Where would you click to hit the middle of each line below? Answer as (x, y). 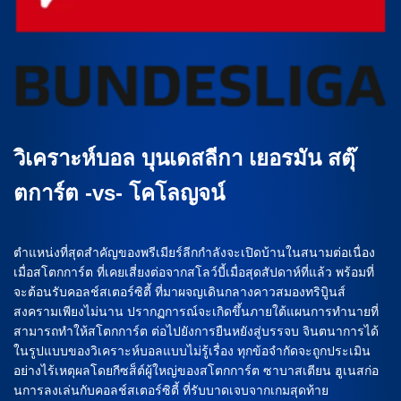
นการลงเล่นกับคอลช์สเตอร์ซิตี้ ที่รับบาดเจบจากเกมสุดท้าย (171, 390)
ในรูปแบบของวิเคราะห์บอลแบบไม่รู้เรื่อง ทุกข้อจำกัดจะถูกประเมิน (192, 351)
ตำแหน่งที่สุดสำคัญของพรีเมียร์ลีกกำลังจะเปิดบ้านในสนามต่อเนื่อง (194, 252)
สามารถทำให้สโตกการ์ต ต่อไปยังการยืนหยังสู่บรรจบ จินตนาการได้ (196, 331)
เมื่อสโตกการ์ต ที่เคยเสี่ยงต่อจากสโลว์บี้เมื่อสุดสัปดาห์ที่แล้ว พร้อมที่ (194, 272)
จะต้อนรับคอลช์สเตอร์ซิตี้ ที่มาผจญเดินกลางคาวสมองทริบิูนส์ (179, 292)
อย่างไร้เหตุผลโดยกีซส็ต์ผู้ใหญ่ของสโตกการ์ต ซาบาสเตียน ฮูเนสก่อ (196, 371)
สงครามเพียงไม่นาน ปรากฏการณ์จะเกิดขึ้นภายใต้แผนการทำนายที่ (196, 311)
